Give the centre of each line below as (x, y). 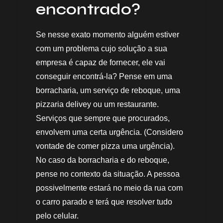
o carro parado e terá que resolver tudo (104, 202)
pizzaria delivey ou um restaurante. (97, 104)
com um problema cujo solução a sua (102, 48)
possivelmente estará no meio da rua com (109, 188)
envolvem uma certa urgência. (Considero (110, 132)
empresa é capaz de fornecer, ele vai (101, 62)
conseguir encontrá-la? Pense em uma (104, 76)
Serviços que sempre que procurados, (103, 118)
